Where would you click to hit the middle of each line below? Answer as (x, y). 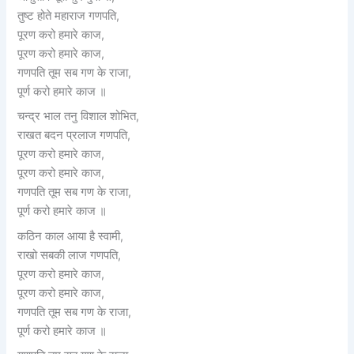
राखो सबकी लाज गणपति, (70, 255)
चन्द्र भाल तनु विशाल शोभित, (79, 117)
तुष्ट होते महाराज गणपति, (69, 16)
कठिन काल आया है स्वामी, (71, 236)
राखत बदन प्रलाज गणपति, (74, 136)
